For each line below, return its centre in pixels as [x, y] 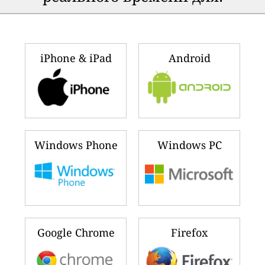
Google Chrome [76, 232]
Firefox [189, 232]
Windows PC [189, 145]
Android [189, 58]
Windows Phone [76, 145]
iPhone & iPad [76, 58]
